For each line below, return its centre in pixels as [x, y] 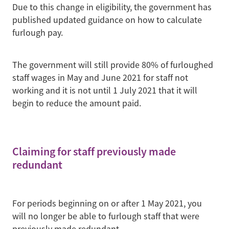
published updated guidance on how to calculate [107, 20]
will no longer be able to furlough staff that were [106, 216]
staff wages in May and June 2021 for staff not [100, 78]
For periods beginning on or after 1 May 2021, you [107, 203]
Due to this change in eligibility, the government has [112, 7]
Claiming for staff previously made [94, 151]
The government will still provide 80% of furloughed [113, 65]
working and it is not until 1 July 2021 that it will [105, 91]
